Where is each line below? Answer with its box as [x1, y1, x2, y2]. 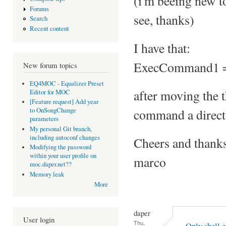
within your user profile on [29, 151, 96, 160]
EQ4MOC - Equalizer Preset [29, 79, 104, 88]
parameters [29, 115, 59, 124]
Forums [29, 4, 49, 13]
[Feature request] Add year [29, 97, 98, 106]
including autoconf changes [29, 133, 100, 142]
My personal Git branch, [29, 124, 92, 133]
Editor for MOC [29, 87, 70, 96]
